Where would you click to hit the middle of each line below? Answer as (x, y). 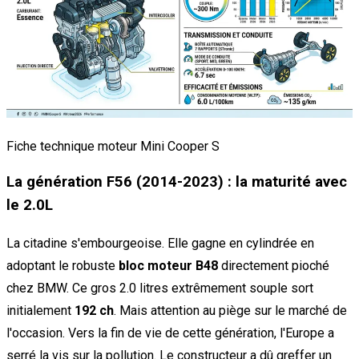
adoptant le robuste (63, 265)
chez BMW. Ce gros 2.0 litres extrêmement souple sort (160, 288)
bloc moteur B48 (168, 265)
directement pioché (274, 265)
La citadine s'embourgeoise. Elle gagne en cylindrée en (160, 243)
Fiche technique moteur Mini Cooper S (113, 146)
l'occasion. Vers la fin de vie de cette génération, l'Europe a (170, 333)
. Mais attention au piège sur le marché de (230, 310)
